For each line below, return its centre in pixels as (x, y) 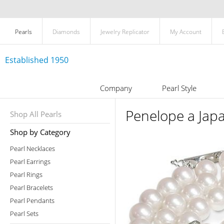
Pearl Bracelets (31, 187)
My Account (186, 32)
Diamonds (66, 32)
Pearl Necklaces (32, 148)
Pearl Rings (26, 174)
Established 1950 (37, 60)
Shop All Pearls (36, 114)
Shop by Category (40, 132)
